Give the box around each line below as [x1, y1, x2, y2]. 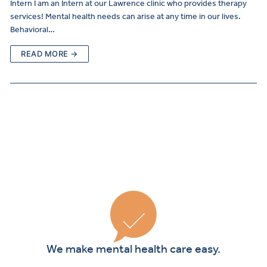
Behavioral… [10, 24, 55, 35]
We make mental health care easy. [46, 241, 221, 256]
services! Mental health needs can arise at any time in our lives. [10, 11, 241, 22]
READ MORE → [21, 49, 78, 59]
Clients [240, 184, 264, 194]
